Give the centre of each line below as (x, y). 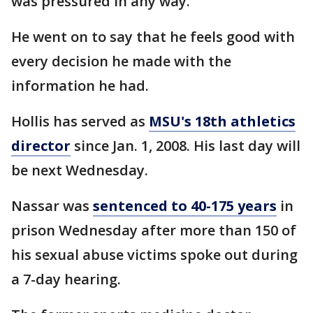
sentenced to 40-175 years (185, 206)
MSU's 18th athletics (222, 121)
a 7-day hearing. (68, 279)
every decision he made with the (121, 61)
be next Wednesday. (80, 170)
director (41, 146)
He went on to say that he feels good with (153, 37)
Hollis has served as (80, 121)
